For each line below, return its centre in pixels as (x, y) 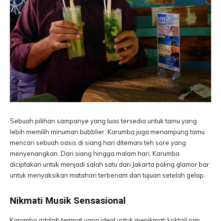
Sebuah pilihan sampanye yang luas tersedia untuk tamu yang (103, 121)
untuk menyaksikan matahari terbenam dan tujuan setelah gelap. (109, 175)
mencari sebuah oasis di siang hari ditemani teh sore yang (98, 143)
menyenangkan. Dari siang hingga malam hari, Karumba (95, 153)
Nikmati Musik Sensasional (68, 201)
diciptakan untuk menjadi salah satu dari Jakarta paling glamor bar (110, 164)
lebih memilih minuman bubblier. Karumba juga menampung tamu (107, 132)
